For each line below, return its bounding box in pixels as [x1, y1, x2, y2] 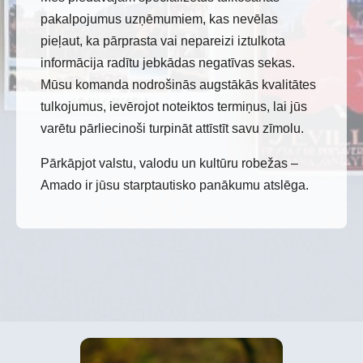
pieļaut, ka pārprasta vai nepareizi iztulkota [41, 33, 285, 48]
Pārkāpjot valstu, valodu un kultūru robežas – [41, 156, 298, 170]
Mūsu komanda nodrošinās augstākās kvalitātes [41, 77, 316, 92]
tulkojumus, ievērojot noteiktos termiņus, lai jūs [41, 99, 307, 113]
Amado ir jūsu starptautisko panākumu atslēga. [41, 177, 309, 192]
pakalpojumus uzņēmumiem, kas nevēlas [41, 11, 278, 26]
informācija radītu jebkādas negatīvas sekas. [41, 55, 295, 70]
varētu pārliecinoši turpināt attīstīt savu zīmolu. [41, 121, 304, 135]
